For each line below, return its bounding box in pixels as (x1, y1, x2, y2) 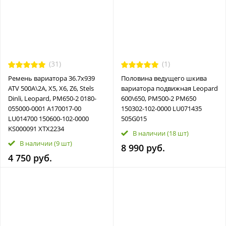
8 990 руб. (121, 141, 165, 154)
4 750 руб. (8, 151, 52, 164)
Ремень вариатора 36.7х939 (8, 73, 95, 83)
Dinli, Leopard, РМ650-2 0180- (8, 93, 96, 103)
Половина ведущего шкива (121, 73, 207, 83)
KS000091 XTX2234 (8, 124, 64, 133)
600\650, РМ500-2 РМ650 (121, 93, 196, 103)
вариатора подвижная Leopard (121, 83, 218, 93)
